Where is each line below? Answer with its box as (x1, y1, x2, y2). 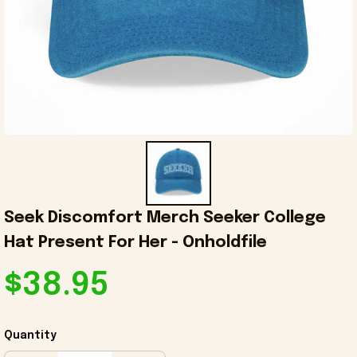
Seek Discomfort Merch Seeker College (4, 210, 326, 227)
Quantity (4, 330, 57, 342)
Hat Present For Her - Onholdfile (4, 234, 267, 252)
